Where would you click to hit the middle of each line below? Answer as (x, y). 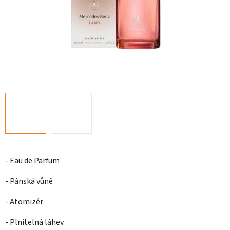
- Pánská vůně (29, 181)
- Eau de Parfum (32, 161)
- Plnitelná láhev (34, 223)
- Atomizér (24, 202)
